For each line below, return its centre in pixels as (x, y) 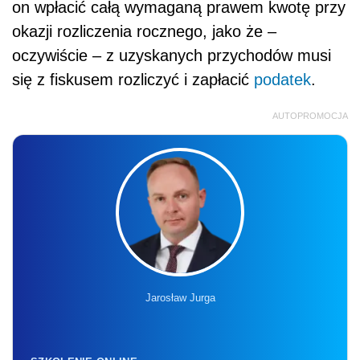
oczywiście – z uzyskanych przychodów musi (172, 55)
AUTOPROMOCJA (310, 115)
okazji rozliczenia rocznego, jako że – (144, 31)
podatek (282, 79)
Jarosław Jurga (180, 297)
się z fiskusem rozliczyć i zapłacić (133, 79)
